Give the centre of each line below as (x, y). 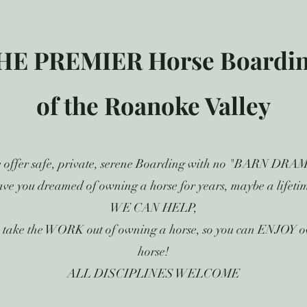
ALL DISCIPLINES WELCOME (153, 273)
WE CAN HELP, (153, 208)
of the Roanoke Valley (153, 105)
